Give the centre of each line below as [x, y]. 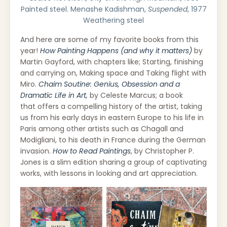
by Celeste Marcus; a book [136, 95]
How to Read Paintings [92, 151]
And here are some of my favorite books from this [109, 39]
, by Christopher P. [162, 151]
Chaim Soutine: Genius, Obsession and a [109, 84]
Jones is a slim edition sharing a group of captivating [113, 162]
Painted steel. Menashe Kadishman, [84, 9]
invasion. [35, 151]
